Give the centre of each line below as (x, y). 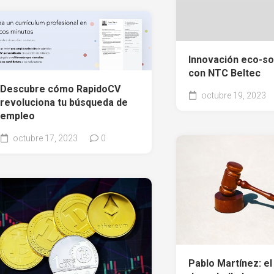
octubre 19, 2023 (232, 95)
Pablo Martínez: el (230, 263)
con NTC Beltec (224, 73)
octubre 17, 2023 (44, 138)
